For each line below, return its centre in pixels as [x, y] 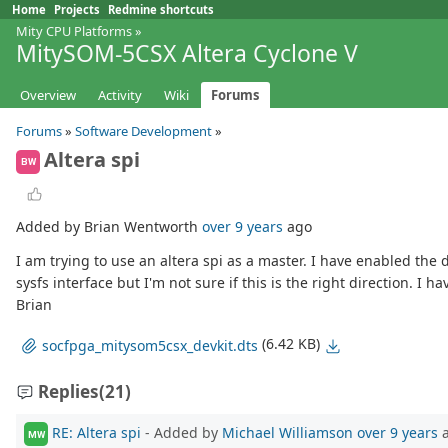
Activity [120, 95]
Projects [77, 9]
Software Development [143, 131]
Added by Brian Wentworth [109, 227]
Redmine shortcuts [161, 9]
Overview [48, 95]
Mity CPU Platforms [74, 31]
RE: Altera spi [96, 433]
